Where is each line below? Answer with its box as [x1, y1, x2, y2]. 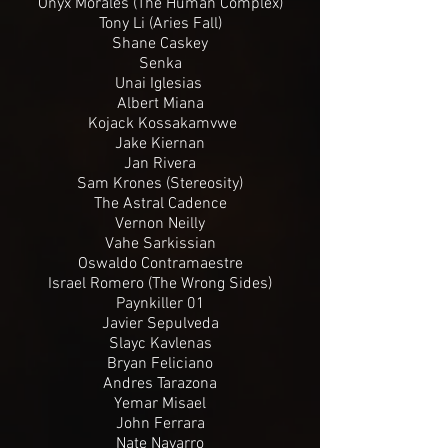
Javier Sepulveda [101, 313, 219, 334]
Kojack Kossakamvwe [83, 113, 237, 134]
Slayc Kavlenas [108, 333, 212, 354]
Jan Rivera [124, 153, 196, 174]
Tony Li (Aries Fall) [98, 13, 222, 34]
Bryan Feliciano [107, 353, 213, 374]
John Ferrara [115, 413, 205, 434]
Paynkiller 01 [115, 293, 205, 314]
